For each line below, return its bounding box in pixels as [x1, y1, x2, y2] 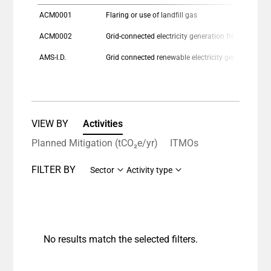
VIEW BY [31, 117, 68, 129]
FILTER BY [31, 163, 76, 175]
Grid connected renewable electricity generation [106, 53, 260, 62]
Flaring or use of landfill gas [106, 10, 197, 19]
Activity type [126, 165, 172, 175]
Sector [90, 165, 114, 175]
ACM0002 [39, 31, 72, 41]
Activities [83, 117, 123, 129]
